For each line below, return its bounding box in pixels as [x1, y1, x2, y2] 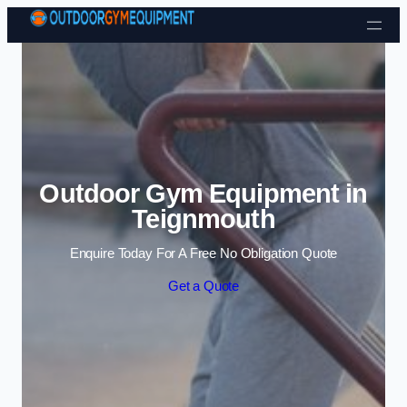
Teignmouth [132, 203, 275, 233]
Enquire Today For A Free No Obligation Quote [69, 246, 338, 262]
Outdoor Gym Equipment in [39, 178, 368, 208]
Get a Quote [167, 278, 240, 293]
